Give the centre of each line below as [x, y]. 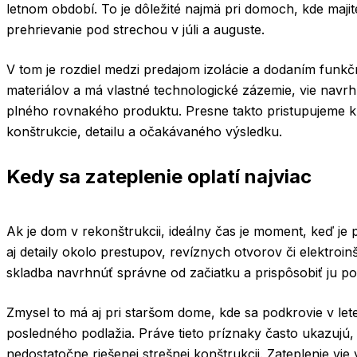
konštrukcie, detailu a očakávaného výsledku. [144, 131]
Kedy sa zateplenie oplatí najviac [159, 177]
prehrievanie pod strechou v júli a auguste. [135, 29]
